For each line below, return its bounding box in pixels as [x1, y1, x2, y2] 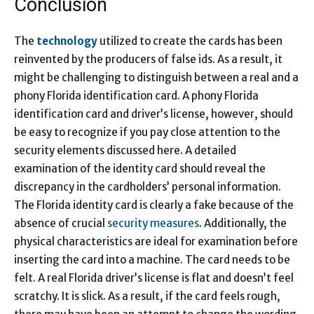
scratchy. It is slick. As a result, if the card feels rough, [14, 289, 280, 303]
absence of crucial [14, 216, 107, 230]
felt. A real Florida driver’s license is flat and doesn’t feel [14, 271, 294, 285]
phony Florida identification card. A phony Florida [14, 88, 259, 102]
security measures [107, 216, 199, 230]
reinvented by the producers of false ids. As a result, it [14, 52, 282, 66]
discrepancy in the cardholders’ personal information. [14, 179, 281, 193]
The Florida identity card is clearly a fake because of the [14, 198, 294, 212]
